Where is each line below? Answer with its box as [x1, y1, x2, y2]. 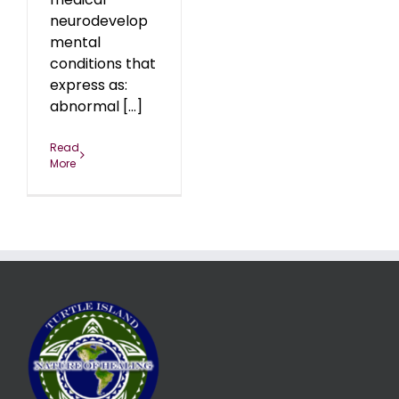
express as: [50, 74, 127, 95]
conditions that [50, 53, 156, 74]
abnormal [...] [50, 95, 142, 117]
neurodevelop [50, 10, 148, 31]
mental [50, 31, 101, 53]
